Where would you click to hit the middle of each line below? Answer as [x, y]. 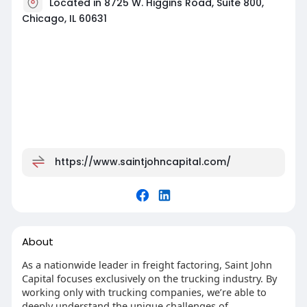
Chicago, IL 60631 [64, 18]
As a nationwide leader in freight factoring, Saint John [147, 264]
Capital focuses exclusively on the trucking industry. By [149, 278]
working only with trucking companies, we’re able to [144, 292]
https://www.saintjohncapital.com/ [143, 161]
